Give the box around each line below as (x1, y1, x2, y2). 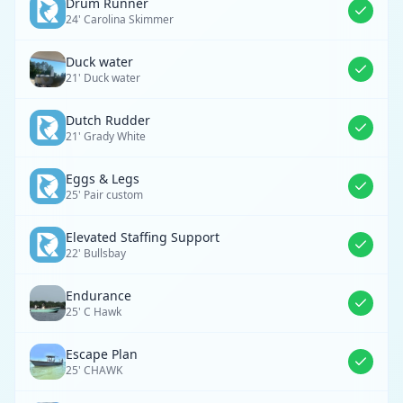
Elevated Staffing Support (66, 228, 219, 246)
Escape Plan (66, 345, 138, 363)
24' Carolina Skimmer (66, 12, 174, 27)
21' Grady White (66, 129, 146, 144)
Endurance (66, 287, 131, 304)
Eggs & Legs (66, 170, 139, 187)
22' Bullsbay (66, 246, 126, 261)
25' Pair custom (66, 187, 143, 202)
